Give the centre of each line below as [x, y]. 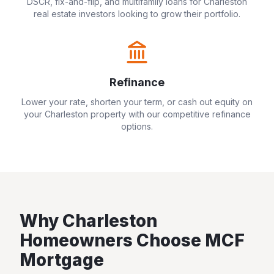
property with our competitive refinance [169, 114]
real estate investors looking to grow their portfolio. [137, 14]
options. [137, 126]
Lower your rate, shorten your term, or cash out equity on [137, 102]
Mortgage [62, 260]
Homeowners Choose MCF [132, 240]
